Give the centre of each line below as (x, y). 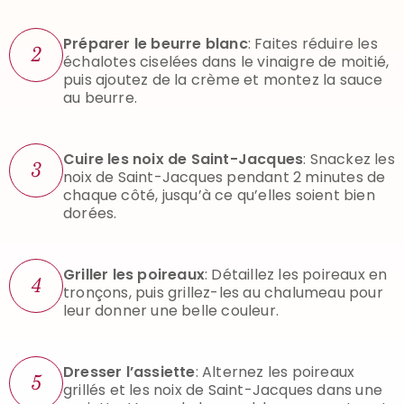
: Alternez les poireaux (275, 372)
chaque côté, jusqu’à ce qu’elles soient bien (219, 195)
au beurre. (100, 97)
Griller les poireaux (134, 274)
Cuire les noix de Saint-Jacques (184, 159)
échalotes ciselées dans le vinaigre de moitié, (226, 61)
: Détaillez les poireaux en (296, 274)
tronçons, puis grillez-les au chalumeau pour (223, 292)
